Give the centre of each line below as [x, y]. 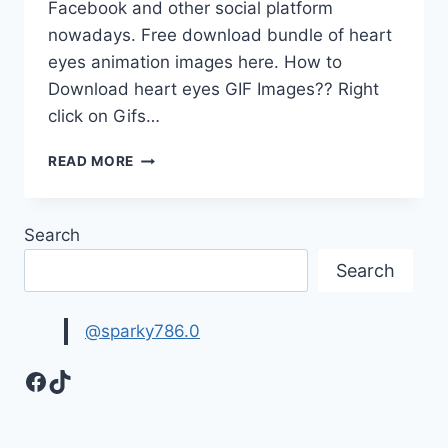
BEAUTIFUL [174, 156]
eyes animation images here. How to [195, 62]
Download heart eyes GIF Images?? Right [213, 89]
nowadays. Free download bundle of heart [220, 35]
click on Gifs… [104, 116]
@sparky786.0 [142, 330]
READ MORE [91, 161]
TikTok [83, 380]
